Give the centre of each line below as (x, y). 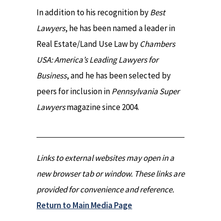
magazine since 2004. (102, 107)
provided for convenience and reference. (105, 189)
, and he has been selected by (119, 75)
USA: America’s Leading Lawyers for (97, 59)
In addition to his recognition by (93, 12)
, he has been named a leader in (120, 28)
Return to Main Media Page (84, 205)
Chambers (157, 44)
